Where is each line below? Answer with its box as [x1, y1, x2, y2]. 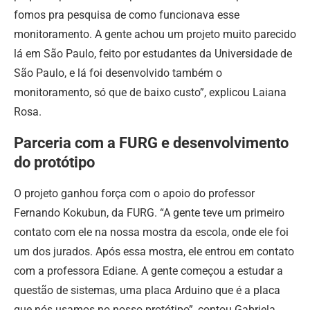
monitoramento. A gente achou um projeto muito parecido [14, 27, 296, 41]
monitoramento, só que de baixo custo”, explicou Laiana [14, 85, 286, 99]
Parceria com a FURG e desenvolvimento [14, 134, 289, 152]
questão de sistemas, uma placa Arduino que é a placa [14, 283, 280, 297]
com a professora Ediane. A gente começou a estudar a [14, 264, 283, 277]
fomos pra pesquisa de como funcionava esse [14, 8, 239, 21]
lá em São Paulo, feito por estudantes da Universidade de [14, 46, 292, 60]
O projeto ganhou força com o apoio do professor [14, 186, 255, 200]
